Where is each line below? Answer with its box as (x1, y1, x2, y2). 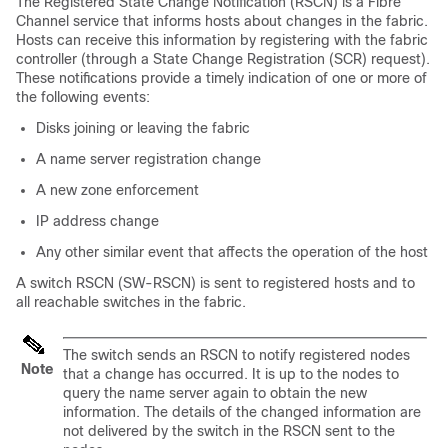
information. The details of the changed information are (63, 404, 421, 420)
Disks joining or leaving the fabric (36, 120, 250, 136)
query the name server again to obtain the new (63, 385, 367, 401)
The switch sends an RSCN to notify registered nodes (63, 347, 410, 363)
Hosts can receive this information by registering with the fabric (16, 32, 428, 48)
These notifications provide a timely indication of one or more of (16, 70, 427, 86)
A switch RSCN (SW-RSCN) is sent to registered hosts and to (16, 275, 415, 291)
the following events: (16, 89, 150, 105)
